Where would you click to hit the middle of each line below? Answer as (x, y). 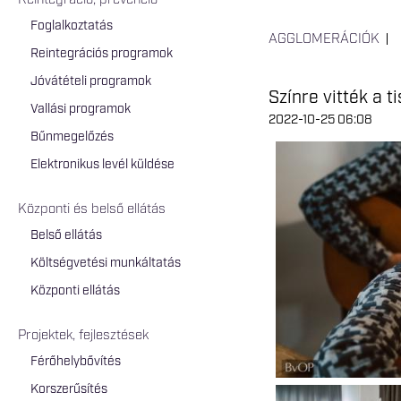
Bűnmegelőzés (72, 137)
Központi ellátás (75, 290)
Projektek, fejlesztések (83, 336)
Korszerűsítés (69, 389)
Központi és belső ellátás (92, 209)
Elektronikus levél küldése (102, 164)
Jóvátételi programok (91, 81)
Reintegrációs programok (102, 53)
